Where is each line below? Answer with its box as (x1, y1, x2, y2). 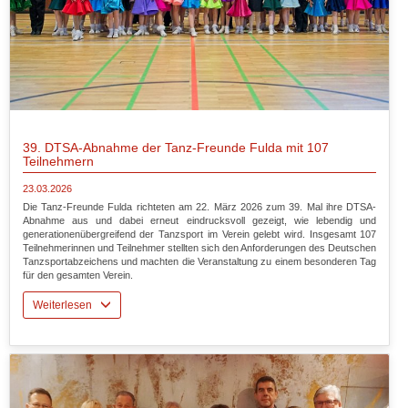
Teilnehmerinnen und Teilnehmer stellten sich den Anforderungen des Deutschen (22, 241, 377, 253)
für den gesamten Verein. (22, 269, 133, 280)
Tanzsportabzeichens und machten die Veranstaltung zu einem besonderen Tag (22, 255, 377, 267)
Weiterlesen (32, 298, 100, 311)
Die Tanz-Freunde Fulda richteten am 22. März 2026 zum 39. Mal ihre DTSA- (22, 200, 377, 212)
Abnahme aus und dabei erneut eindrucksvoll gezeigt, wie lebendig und (22, 214, 377, 226)
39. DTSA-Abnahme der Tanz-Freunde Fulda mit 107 (22, 139, 329, 155)
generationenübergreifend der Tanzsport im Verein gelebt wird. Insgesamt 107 (22, 228, 377, 240)
